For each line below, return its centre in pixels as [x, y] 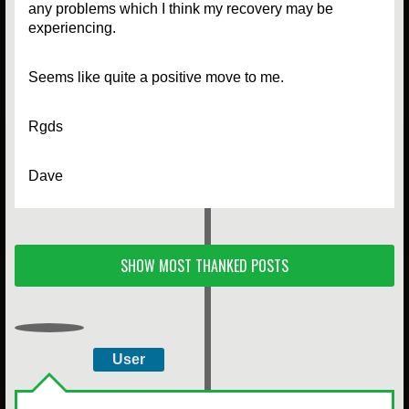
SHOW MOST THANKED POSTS [204, 265]
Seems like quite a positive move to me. [156, 77]
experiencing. [72, 27]
